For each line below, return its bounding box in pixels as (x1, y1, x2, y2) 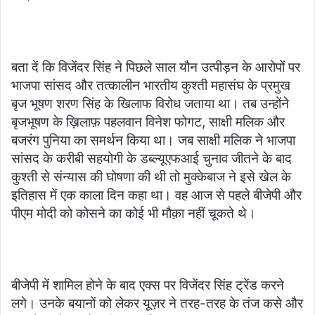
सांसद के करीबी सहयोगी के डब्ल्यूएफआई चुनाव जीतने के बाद (11, 150, 292, 167)
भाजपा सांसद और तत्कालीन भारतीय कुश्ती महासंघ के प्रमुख (11, 77, 290, 94)
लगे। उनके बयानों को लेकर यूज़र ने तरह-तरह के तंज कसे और (11, 295, 303, 311)
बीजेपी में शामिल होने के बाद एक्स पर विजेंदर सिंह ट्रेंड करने (11, 277, 284, 293)
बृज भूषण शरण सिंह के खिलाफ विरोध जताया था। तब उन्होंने (11, 96, 289, 112)
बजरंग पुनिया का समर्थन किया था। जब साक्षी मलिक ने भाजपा (11, 132, 295, 148)
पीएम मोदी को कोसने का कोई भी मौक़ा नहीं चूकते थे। (11, 205, 256, 221)
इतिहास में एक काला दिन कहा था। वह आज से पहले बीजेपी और (11, 187, 302, 203)
